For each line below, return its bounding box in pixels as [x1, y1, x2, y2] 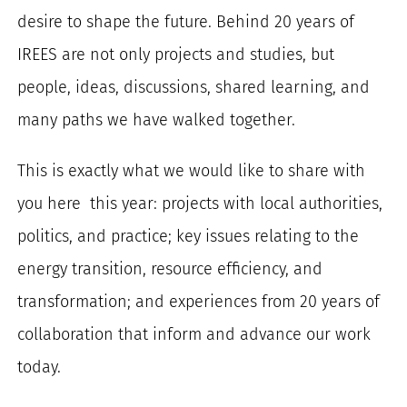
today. [17, 356, 62, 377]
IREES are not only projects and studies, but [17, 44, 335, 65]
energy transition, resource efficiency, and [17, 258, 323, 279]
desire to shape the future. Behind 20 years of [17, 11, 355, 32]
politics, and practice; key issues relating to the [17, 225, 360, 246]
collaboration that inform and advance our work [17, 323, 372, 344]
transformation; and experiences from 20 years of [17, 291, 381, 312]
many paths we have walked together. [17, 109, 296, 130]
